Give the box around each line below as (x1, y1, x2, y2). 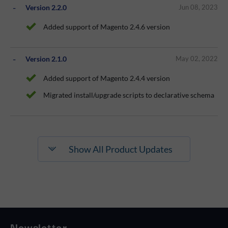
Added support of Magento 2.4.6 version (43, 22, 170, 31)
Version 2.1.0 (25, 54, 67, 63)
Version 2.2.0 (25, 3, 67, 12)
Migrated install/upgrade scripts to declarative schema (43, 90, 214, 99)
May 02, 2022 (176, 54, 218, 63)
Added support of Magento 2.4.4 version (43, 73, 170, 82)
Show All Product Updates (68, 143, 173, 155)
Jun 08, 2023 (179, 3, 218, 12)
